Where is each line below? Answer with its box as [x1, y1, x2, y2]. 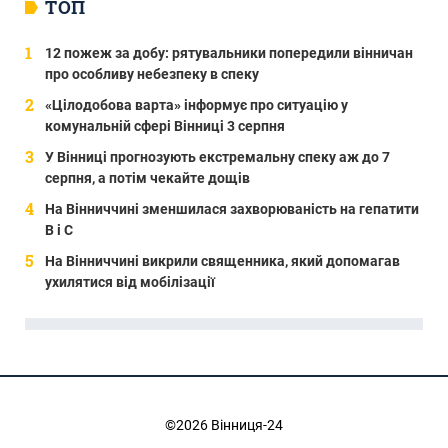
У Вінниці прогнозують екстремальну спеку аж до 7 [45, 148, 390, 165]
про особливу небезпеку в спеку [45, 65, 259, 82]
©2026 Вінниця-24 [165, 416, 283, 433]
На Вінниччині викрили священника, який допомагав [45, 252, 400, 269]
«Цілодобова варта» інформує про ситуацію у [45, 96, 348, 113]
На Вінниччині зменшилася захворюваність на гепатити [45, 200, 419, 217]
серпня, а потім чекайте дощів [45, 169, 250, 186]
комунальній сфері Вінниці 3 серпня [45, 117, 285, 134]
